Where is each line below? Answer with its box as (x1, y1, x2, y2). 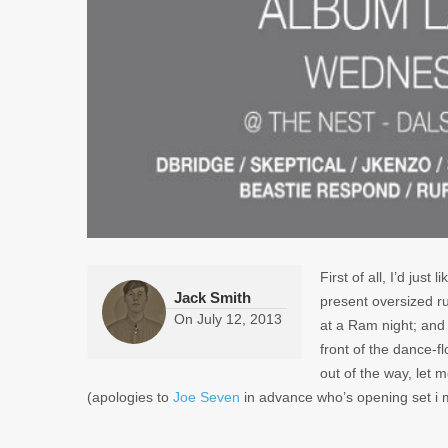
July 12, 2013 (197, 310, 282, 327)
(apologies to (87, 388, 173, 405)
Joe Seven (173, 388, 240, 405)
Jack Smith (174, 288, 251, 306)
